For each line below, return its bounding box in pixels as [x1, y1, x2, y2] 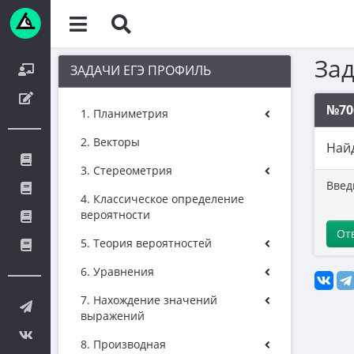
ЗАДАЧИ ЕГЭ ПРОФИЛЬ [70, 62, 211, 79]
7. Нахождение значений [81, 292, 217, 307]
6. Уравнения [81, 264, 154, 279]
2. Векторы [81, 134, 140, 149]
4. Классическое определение [81, 191, 244, 206]
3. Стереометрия [81, 163, 172, 178]
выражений [81, 308, 145, 323]
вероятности [81, 207, 150, 222]
